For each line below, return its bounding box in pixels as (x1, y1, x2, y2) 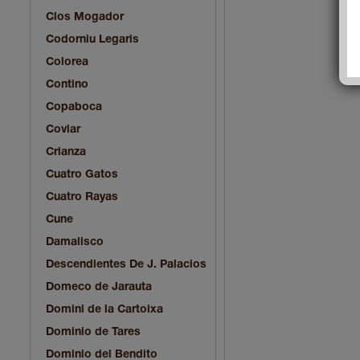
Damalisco (46, 236, 104, 247)
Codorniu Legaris (46, 34, 139, 45)
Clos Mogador (46, 11, 124, 22)
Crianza (46, 146, 86, 157)
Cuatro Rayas (46, 191, 118, 202)
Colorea (46, 56, 88, 67)
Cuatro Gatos (46, 169, 118, 180)
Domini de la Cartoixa (46, 304, 163, 315)
